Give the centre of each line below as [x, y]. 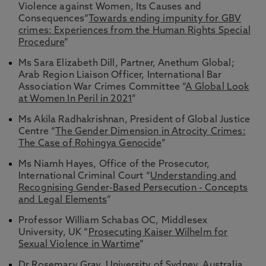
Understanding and [193, 176]
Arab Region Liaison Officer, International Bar [120, 75]
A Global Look [217, 87]
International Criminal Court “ [84, 176]
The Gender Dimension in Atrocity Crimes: [151, 132]
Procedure [42, 43]
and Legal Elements [63, 200]
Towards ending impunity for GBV [165, 19]
